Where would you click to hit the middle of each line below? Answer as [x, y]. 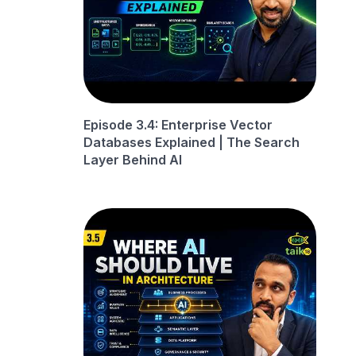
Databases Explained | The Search [192, 142]
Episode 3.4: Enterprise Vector [178, 124]
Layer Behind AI [133, 159]
